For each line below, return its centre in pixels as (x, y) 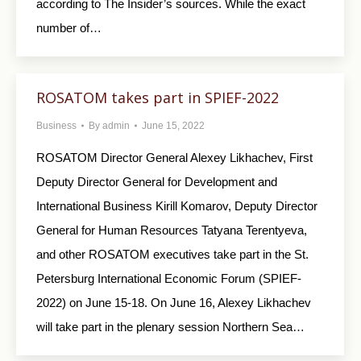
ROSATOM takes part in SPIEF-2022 (158, 98)
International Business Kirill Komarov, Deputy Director (177, 206)
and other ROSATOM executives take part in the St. (172, 254)
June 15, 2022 (173, 126)
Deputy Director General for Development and (157, 182)
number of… (69, 28)
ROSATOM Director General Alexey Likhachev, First (174, 158)
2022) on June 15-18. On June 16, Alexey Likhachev (174, 303)
